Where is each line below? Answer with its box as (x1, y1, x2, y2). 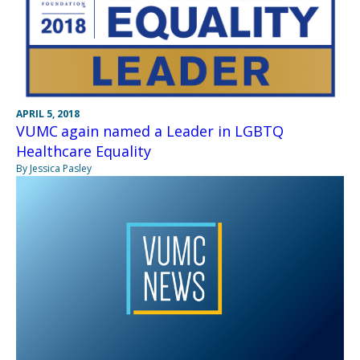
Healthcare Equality (16, 141, 151, 162)
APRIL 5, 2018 (16, 107, 80, 121)
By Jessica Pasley (16, 162, 92, 176)
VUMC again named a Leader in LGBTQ (16, 121, 284, 141)
